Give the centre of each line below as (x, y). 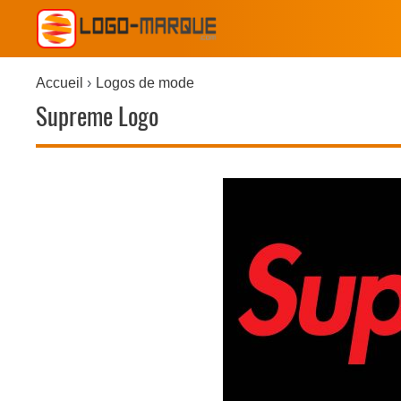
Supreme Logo (97, 116)
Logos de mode (145, 83)
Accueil (59, 83)
